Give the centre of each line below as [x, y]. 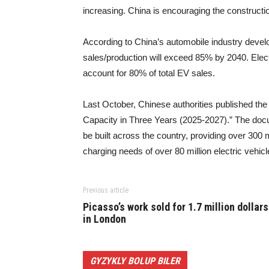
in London [104, 219]
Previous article [106, 190]
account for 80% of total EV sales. [149, 73]
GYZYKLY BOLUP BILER [135, 261]
